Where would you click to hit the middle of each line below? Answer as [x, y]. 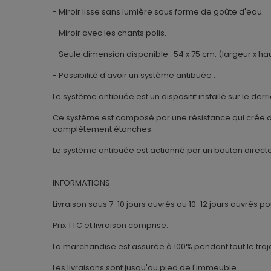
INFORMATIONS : [83, 183]
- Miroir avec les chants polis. [109, 33]
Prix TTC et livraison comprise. [110, 226]
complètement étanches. [104, 129]
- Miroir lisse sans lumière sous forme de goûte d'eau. [158, 12]
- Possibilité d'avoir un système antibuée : [134, 76]
